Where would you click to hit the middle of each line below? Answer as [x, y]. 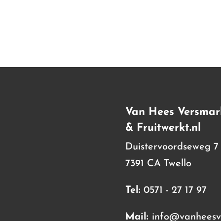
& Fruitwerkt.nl [163, 128]
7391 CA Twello [158, 164]
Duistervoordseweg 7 [172, 147]
